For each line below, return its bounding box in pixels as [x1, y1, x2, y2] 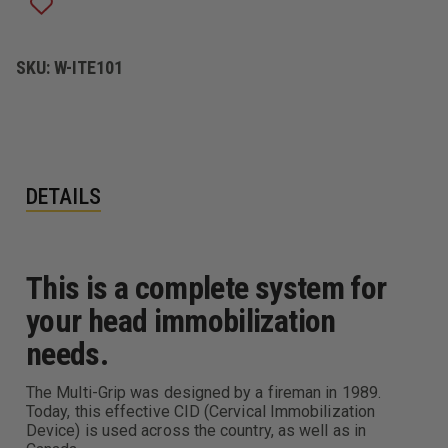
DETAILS [26, 183, 101, 209]
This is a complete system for [26, 268, 387, 307]
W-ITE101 [54, 56, 124, 78]
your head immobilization [26, 301, 336, 340]
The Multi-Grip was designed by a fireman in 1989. [26, 382, 381, 402]
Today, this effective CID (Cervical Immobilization [26, 401, 375, 421]
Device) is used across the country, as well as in [26, 420, 366, 440]
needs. [26, 334, 109, 373]
